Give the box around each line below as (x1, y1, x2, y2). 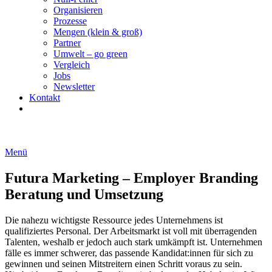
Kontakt (29, 92, 60, 103)
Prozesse (53, 16, 87, 26)
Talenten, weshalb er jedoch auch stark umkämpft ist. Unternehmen (5, 236, 262, 247)
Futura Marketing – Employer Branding (5, 169, 258, 186)
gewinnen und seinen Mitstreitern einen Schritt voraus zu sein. (5, 258, 242, 269)
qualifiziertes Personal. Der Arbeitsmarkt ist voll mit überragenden (5, 225, 257, 236)
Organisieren (53, 5, 103, 15)
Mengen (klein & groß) (53, 27, 142, 37)
